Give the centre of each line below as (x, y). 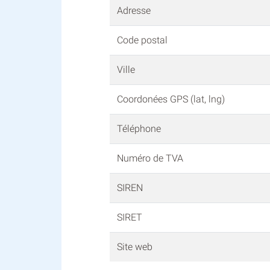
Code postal (142, 40)
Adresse (134, 11)
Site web (135, 247)
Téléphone (139, 129)
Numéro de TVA (150, 159)
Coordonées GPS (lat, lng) (171, 99)
